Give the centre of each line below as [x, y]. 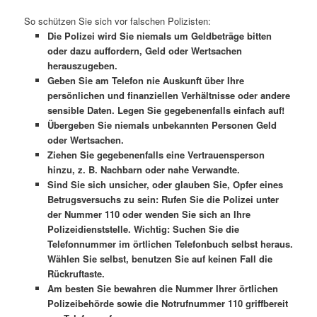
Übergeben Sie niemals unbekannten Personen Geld [162, 125]
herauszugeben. [82, 65]
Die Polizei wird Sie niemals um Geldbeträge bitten [159, 36]
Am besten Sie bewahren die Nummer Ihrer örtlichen [162, 288]
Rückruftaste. [76, 273]
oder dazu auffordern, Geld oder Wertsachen [144, 51]
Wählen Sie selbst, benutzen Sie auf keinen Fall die [160, 259]
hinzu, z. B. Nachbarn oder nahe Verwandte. [143, 169]
